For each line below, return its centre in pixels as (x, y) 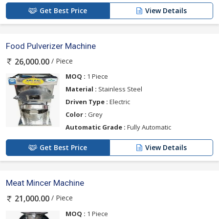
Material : (81, 89)
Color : (76, 115)
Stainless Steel (120, 89)
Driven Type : (87, 102)
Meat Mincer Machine (45, 183)
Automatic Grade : (96, 127)
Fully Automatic (148, 127)
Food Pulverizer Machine (51, 46)
